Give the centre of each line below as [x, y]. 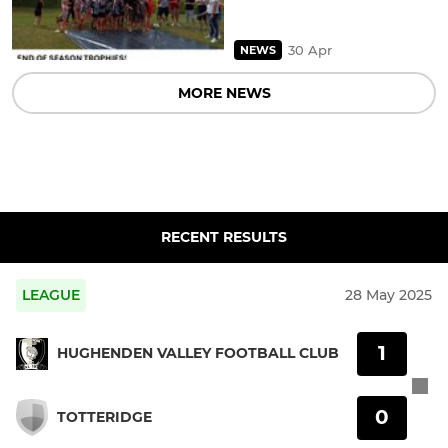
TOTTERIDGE [104, 417]
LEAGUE [51, 294]
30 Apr [310, 49]
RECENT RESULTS [224, 236]
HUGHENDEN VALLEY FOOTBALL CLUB [198, 353]
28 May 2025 [388, 294]
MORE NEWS [224, 92]
